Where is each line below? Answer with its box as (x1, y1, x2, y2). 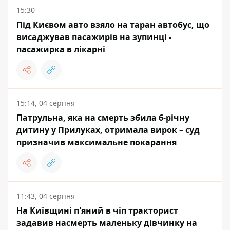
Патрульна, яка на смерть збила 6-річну (16, 112, 189, 123)
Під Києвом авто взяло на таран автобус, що (16, 19, 209, 30)
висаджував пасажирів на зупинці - (16, 31, 171, 43)
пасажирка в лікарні (16, 44, 105, 55)
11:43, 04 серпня (16, 191, 75, 201)
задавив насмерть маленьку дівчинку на (16, 217, 197, 228)
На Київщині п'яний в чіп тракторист (16, 205, 178, 216)
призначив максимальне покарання (16, 137, 177, 148)
